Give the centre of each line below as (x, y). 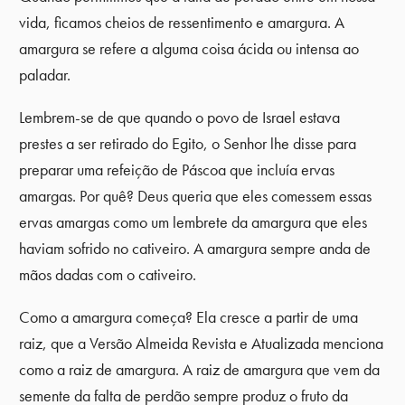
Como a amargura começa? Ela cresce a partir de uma (189, 317)
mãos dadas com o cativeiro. (108, 274)
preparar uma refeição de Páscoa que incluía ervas (177, 170)
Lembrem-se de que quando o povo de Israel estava (180, 117)
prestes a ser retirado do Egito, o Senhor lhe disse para (188, 143)
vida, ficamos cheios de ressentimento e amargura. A (182, 23)
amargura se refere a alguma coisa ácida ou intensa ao (189, 49)
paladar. (45, 75)
